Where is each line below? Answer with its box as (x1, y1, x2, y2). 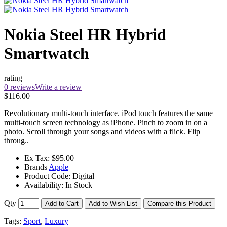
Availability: (24, 181, 65, 190)
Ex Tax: (24, 154, 52, 163)
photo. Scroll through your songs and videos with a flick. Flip (4, 127, 200, 136)
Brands (24, 163, 49, 172)
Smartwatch (4, 44, 89, 62)
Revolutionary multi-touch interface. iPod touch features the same (4, 109, 213, 118)
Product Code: (24, 172, 72, 181)
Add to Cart (45, 200, 79, 208)
